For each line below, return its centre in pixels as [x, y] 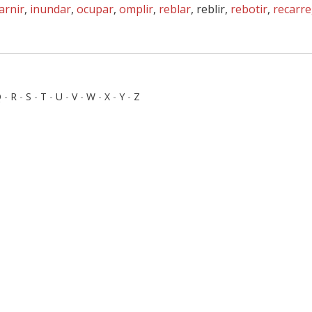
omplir [136, 9]
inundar [50, 9]
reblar [175, 9]
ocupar [95, 9]
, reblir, [211, 9]
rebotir [249, 9]
